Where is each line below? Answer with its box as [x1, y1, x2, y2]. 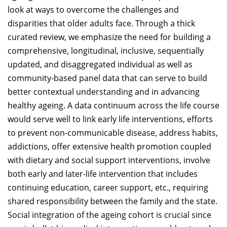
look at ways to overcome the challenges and [8, 4, 179, 15]
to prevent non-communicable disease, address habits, [8, 127, 218, 138]
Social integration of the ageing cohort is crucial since [8, 209, 211, 220]
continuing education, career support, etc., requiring [8, 182, 208, 193]
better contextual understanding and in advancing [8, 86, 200, 97]
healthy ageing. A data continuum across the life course [8, 100, 219, 111]
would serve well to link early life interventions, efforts [8, 113, 213, 125]
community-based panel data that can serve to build [8, 72, 207, 84]
